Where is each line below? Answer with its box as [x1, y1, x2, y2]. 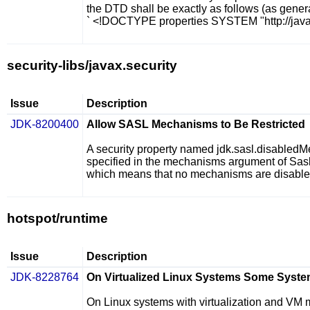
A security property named [86, 143, 217, 155]
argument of [226, 156, 289, 167]
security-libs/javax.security [7, 58, 177, 73]
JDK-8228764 [10, 271, 79, 283]
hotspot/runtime [7, 211, 108, 226]
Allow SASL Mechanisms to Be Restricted [86, 118, 305, 130]
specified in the [86, 156, 163, 167]
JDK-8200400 [10, 118, 79, 130]
